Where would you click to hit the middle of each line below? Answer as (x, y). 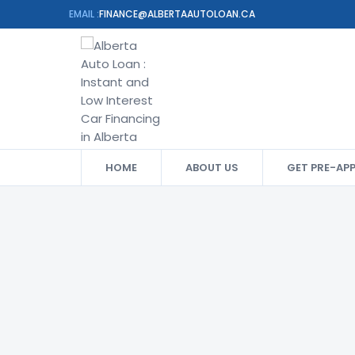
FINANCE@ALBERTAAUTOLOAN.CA (177, 14)
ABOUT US (212, 168)
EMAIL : (84, 14)
